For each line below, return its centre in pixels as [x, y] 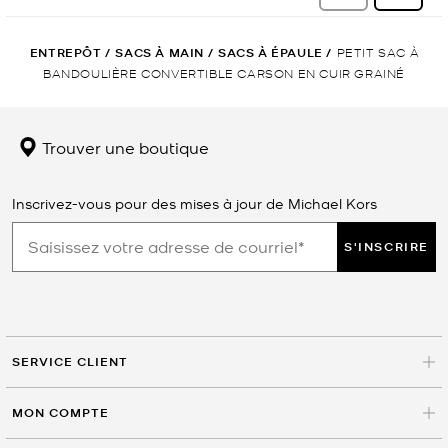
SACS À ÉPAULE [270, 52]
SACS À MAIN [160, 52]
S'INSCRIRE [386, 246]
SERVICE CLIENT [70, 361]
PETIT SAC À [378, 51]
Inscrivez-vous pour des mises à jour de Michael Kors [194, 202]
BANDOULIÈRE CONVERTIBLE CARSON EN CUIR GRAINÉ [223, 72]
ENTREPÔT [65, 52]
